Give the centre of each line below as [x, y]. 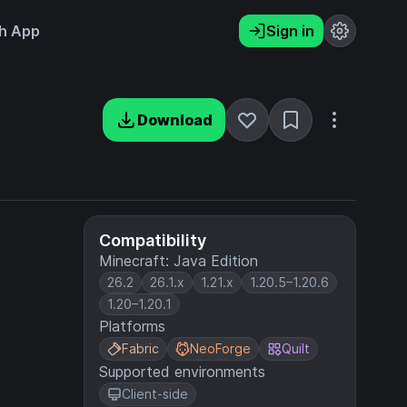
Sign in [290, 31]
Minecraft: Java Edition [179, 261]
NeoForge [220, 348]
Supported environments [182, 372]
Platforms [132, 326]
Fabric [140, 348]
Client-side [155, 394]
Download [175, 120]
